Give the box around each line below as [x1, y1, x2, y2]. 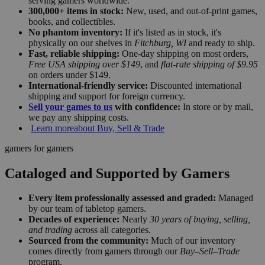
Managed [216, 193, 253, 203]
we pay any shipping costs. [28, 112, 129, 122]
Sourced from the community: [28, 235, 148, 246]
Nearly [119, 214, 150, 225]
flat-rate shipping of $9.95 [161, 59, 258, 69]
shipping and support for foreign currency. [28, 91, 185, 101]
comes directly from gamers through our [28, 246, 180, 257]
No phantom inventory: [28, 27, 122, 37]
